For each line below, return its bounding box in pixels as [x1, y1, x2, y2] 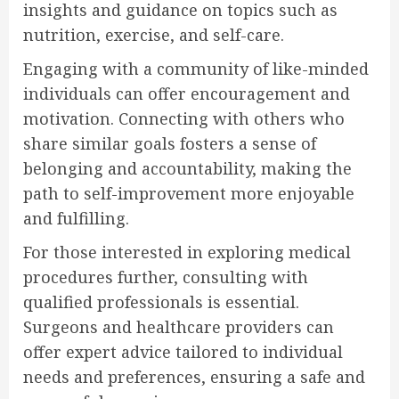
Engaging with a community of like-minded [23, 57, 369, 79]
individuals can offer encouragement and [23, 82, 350, 104]
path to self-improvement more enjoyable [23, 182, 354, 204]
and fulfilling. [23, 207, 129, 229]
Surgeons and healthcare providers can [23, 315, 334, 338]
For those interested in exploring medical [23, 240, 351, 263]
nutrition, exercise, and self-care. [23, 23, 284, 45]
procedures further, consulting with [23, 265, 308, 288]
